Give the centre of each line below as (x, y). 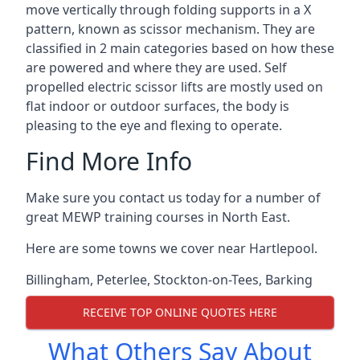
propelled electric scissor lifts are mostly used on (174, 86)
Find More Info (109, 161)
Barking (289, 279)
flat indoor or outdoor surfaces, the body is (157, 106)
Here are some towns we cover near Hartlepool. (172, 248)
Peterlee (122, 279)
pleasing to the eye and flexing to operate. (154, 125)
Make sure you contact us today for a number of (173, 197)
